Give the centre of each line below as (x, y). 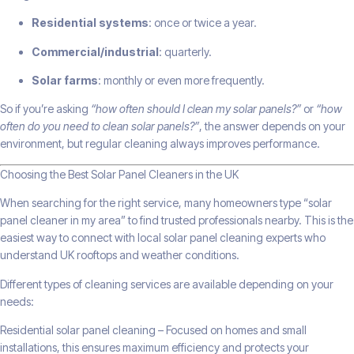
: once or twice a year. (203, 23)
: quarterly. (185, 51)
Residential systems (90, 23)
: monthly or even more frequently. (181, 80)
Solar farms (65, 80)
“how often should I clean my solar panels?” (196, 109)
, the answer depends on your (272, 126)
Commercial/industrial (95, 51)
